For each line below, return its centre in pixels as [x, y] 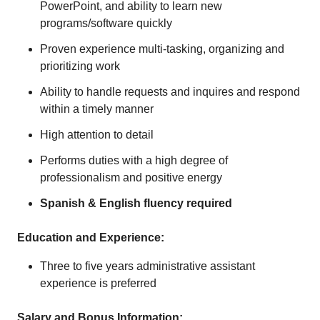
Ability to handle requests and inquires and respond [170, 92]
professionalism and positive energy [131, 177]
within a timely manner [97, 109]
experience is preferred [98, 283]
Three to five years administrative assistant [147, 266]
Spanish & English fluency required [136, 203]
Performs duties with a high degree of [134, 160]
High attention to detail [97, 135]
